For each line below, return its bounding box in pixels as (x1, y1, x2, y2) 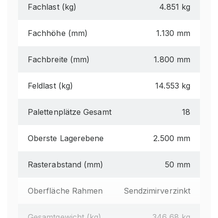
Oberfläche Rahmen (28, 186, 103, 196)
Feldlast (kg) (28, 81, 73, 91)
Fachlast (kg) (28, 2, 77, 12)
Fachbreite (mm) (28, 54, 90, 64)
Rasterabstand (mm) (28, 160, 104, 169)
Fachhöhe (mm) (28, 28, 88, 38)
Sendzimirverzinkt (123, 186, 190, 196)
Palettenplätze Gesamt (28, 107, 111, 117)
